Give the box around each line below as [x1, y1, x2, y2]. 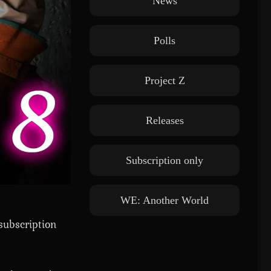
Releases [145, 114, 184, 126]
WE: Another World [120, 194, 209, 206]
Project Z [144, 74, 185, 87]
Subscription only [126, 154, 203, 166]
